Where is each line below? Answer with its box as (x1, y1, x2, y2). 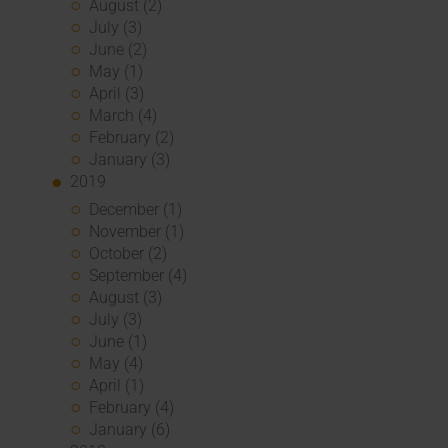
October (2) (89, 244, 168, 264)
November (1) (89, 222, 185, 242)
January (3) (89, 149, 171, 169)
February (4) (89, 398, 175, 418)
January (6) (89, 420, 171, 440)
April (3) (89, 83, 145, 103)
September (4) (89, 266, 188, 286)
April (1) (89, 376, 145, 396)
